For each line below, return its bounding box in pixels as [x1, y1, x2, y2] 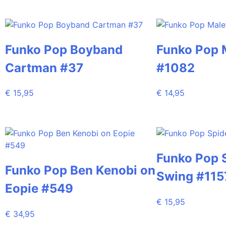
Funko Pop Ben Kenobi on [5, 163, 155, 178]
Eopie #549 [5, 181, 73, 196]
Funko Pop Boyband [5, 42, 123, 57]
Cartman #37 [5, 60, 83, 75]
